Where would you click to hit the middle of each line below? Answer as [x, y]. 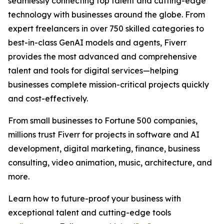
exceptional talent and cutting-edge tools [89, 212]
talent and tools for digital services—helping [93, 70]
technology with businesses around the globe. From [106, 14]
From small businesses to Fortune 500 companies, [103, 120]
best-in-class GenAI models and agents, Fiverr [97, 42]
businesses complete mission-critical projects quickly [108, 84]
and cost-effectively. [48, 98]
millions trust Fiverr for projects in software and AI [104, 134]
